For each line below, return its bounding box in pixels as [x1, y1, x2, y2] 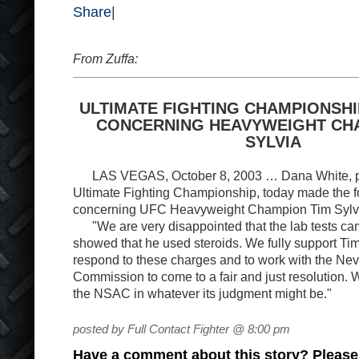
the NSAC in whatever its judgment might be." [73, 285, 332, 301]
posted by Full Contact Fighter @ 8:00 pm [73, 322, 290, 336]
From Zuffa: [73, 51, 138, 66]
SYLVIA [245, 132, 301, 151]
